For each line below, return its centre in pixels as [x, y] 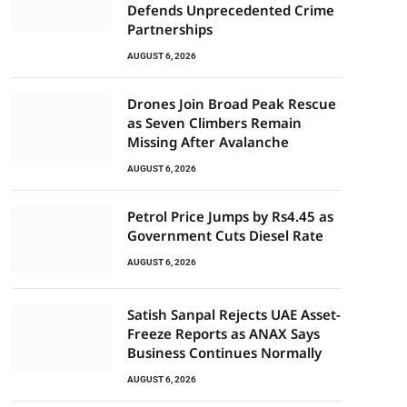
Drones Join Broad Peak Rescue [232, 104]
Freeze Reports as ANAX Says [223, 333]
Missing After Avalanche [208, 142]
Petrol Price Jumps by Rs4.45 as [230, 216]
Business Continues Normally [224, 352]
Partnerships [170, 29]
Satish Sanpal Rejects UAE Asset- [234, 314]
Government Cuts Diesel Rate [225, 235]
